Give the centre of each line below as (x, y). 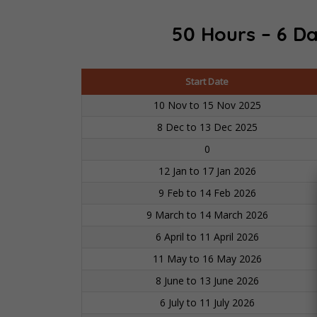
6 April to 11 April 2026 (207, 237)
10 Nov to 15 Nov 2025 (207, 105)
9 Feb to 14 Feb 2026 (207, 193)
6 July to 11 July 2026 (207, 303)
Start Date (207, 82)
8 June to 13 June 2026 (207, 281)
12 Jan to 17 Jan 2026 (207, 171)
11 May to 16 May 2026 (207, 259)
